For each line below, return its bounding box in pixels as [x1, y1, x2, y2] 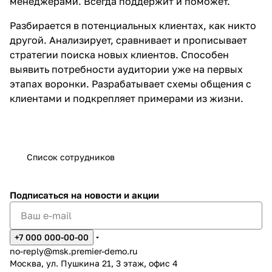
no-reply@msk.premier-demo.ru [10, 246, 137, 256]
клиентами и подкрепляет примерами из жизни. [10, 92, 243, 104]
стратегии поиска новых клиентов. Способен [10, 49, 229, 61]
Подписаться [10, 189, 71, 200]
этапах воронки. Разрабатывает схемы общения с [10, 78, 251, 90]
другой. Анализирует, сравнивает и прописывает [10, 34, 247, 46]
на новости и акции [71, 189, 159, 200]
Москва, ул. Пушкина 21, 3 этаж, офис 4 [10, 258, 178, 268]
